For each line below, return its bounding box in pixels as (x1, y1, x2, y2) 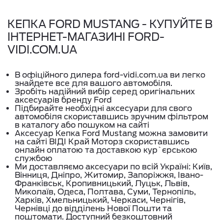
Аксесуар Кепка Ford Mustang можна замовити (15, 129, 208, 138)
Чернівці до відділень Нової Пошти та (15, 204, 172, 213)
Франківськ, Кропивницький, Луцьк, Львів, (15, 179, 190, 188)
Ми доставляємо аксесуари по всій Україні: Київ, (15, 162, 212, 171)
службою (15, 154, 53, 163)
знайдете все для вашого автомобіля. (15, 79, 172, 88)
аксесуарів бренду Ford (15, 95, 112, 105)
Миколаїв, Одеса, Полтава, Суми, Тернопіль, (15, 187, 196, 196)
